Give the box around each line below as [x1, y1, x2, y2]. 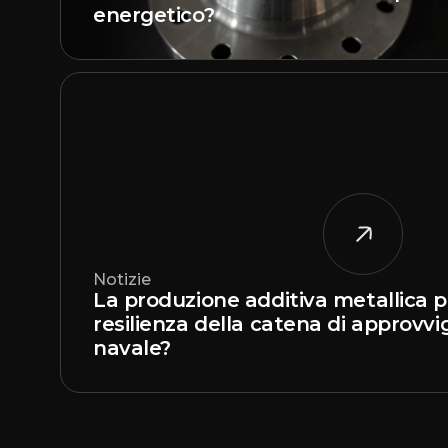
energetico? [93, 3, 215, 27]
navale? [93, 336, 171, 360]
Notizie [93, 270, 151, 289]
